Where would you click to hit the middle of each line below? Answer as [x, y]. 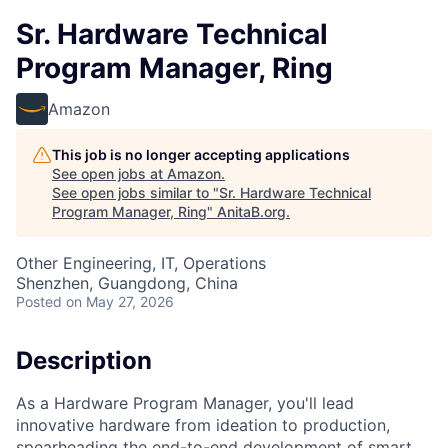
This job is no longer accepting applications [201, 154]
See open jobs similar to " [135, 192]
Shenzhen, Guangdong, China [127, 283]
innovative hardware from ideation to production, [203, 424]
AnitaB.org [251, 211]
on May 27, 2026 [120, 301]
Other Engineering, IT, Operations [141, 263]
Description [84, 360]
